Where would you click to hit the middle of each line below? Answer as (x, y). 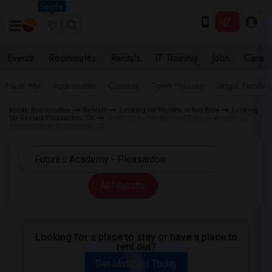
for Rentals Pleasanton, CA (52, 118)
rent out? (136, 247)
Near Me (23, 86)
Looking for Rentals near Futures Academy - (177, 118)
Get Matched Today (136, 264)
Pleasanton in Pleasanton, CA (56, 126)
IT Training (176, 58)
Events (21, 58)
